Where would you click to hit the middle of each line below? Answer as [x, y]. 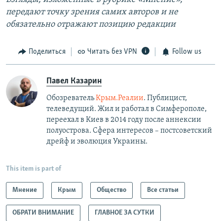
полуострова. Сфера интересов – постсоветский [129, 130]
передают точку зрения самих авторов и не [92, 12]
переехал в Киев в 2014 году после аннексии [124, 120]
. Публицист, [165, 98]
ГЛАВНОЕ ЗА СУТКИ [125, 213]
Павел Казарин [74, 81]
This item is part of [34, 169]
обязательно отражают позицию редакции [91, 25]
